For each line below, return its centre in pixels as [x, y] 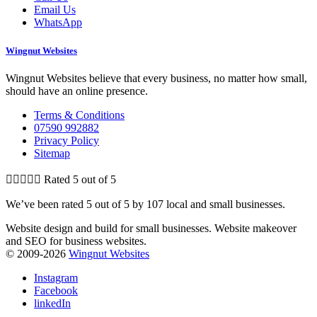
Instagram [56, 277]
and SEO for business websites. [76, 241]
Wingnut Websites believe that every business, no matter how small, [156, 78]
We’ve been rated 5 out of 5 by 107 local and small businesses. [145, 204]
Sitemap [52, 153]
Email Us [55, 10]
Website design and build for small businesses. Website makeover [151, 228]
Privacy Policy [67, 140]
